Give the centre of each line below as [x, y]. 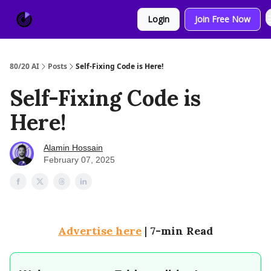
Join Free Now [223, 19]
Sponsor [106, 14]
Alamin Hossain [73, 148]
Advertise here [100, 231]
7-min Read [181, 231]
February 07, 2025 [79, 160]
